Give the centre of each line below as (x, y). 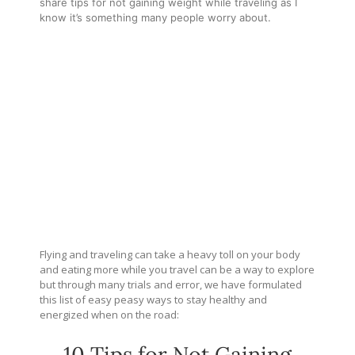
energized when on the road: (109, 314)
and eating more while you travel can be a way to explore (177, 269)
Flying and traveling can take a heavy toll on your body (170, 254)
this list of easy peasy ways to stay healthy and (153, 299)
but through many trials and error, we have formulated (171, 284)
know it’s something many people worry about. (155, 17)
